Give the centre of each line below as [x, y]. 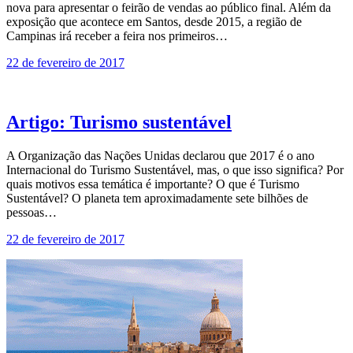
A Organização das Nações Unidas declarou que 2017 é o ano [160, 156]
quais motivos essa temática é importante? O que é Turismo [153, 184]
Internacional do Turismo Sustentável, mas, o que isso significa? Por [175, 170]
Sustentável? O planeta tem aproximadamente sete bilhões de [157, 199]
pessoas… [32, 213]
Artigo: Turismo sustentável [119, 123]
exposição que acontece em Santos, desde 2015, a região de [154, 21]
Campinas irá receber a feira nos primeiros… [117, 35]
